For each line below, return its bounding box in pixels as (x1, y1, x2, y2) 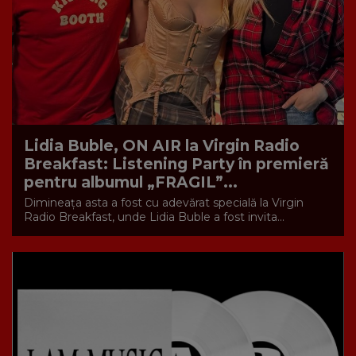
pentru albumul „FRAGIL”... (24, 172, 238, 192)
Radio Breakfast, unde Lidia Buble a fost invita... (24, 209, 284, 224)
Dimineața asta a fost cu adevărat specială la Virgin (24, 195, 304, 210)
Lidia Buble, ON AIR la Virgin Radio (24, 136, 300, 155)
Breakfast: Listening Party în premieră (24, 154, 329, 173)
